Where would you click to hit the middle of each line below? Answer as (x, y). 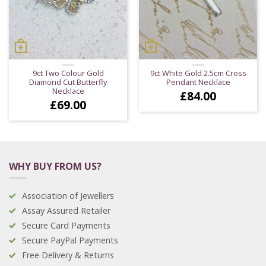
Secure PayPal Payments (70, 240)
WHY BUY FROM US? (55, 166)
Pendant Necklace (198, 82)
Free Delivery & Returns (68, 255)
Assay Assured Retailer (66, 210)
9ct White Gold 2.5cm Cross (198, 73)
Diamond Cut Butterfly (68, 82)
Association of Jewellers (68, 195)
